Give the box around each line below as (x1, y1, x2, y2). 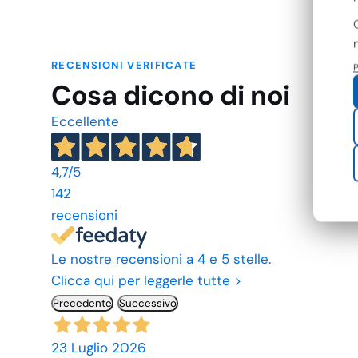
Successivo (119, 296, 177, 310)
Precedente (53, 296, 112, 310)
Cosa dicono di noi (51, 77, 290, 113)
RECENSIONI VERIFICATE (51, 58, 197, 72)
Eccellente (51, 112, 119, 130)
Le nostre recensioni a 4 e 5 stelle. (51, 249, 271, 268)
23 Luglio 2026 (51, 338, 146, 356)
